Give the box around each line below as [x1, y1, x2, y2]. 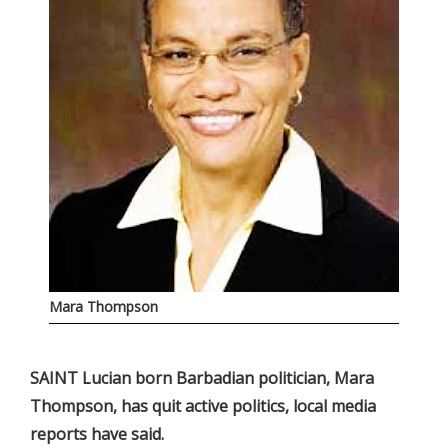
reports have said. [30, 423, 164, 445]
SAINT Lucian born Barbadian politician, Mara [30, 367, 374, 389]
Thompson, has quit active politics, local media [30, 395, 376, 417]
